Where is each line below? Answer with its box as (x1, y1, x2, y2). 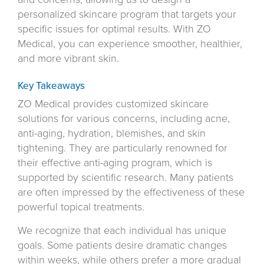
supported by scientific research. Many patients (18, 171, 233, 184)
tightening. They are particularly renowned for (18, 141, 227, 155)
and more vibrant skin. (18, 52, 119, 65)
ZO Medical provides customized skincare (18, 97, 209, 111)
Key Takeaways (18, 80, 85, 93)
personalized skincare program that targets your (18, 8, 236, 21)
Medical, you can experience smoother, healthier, (18, 37, 242, 51)
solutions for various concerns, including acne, (18, 112, 230, 126)
